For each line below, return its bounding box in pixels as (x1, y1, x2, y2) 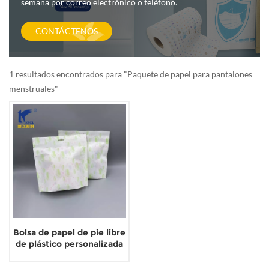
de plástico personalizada (16, 238, 123, 249)
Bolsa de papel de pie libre (13, 226, 125, 238)
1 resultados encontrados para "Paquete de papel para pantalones (9, 68, 252, 79)
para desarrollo (37, 249, 101, 261)
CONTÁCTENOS (35, 25, 98, 36)
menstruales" (9, 83, 58, 94)
